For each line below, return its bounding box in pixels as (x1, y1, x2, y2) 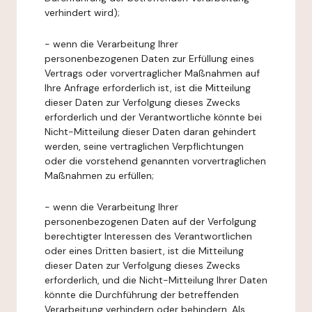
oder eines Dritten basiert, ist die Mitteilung (45, 244, 244, 257)
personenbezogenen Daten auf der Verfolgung (45, 215, 256, 228)
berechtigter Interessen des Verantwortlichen (45, 230, 252, 242)
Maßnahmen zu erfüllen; (45, 169, 154, 182)
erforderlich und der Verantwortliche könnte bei (45, 111, 262, 123)
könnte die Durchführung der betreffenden (45, 288, 239, 301)
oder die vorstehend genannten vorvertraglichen (45, 155, 266, 167)
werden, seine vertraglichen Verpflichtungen (45, 140, 244, 153)
